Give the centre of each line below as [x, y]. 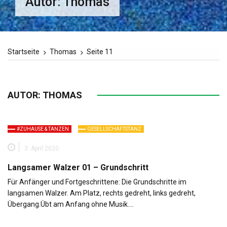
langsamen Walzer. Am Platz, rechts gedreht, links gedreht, [102, 193]
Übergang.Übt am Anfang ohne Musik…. [71, 204]
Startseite [24, 52]
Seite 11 [100, 52]
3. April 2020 [42, 148]
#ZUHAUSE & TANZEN [43, 129]
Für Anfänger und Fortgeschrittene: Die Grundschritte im [97, 182]
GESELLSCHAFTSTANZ [114, 129]
